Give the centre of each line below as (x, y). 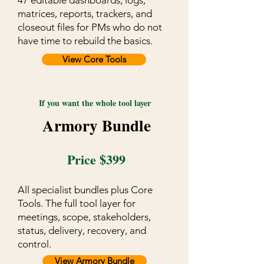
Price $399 (96, 160)
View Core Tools (94, 60)
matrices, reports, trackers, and (85, 14)
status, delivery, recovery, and (82, 231)
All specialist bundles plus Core (85, 190)
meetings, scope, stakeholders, (84, 217)
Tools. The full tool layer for (77, 204)
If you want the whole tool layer (95, 103)
